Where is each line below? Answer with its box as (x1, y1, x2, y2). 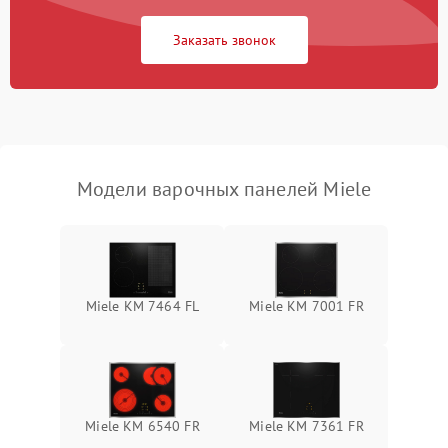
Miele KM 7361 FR (249, 417, 364, 435)
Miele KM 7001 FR (249, 297, 364, 315)
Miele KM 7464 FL (85, 297, 200, 315)
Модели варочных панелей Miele (76, 176, 372, 202)
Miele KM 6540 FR (85, 417, 200, 435)
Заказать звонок (172, 31, 276, 49)
